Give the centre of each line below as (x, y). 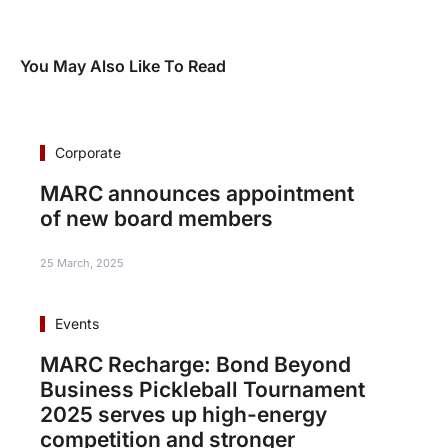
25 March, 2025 (82, 262)
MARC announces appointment (197, 193)
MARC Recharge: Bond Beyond (195, 364)
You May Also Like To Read (123, 65)
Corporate (88, 152)
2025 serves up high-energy (183, 414)
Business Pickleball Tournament (202, 389)
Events (77, 323)
